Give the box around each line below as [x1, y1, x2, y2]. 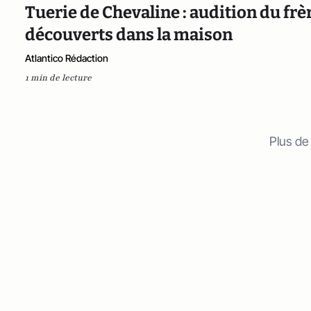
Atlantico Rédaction [25, 51, 108, 64]
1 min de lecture [25, 72, 92, 83]
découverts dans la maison [25, 24, 233, 44]
